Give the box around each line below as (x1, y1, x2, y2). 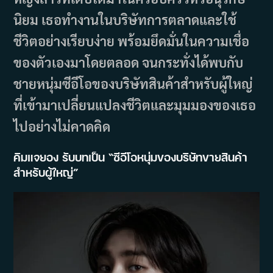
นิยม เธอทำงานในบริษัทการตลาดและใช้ (13, 11, 237, 29)
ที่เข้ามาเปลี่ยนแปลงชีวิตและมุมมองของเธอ (13, 96, 257, 114)
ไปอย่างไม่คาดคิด (13, 118, 111, 135)
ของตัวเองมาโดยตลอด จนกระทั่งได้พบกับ (13, 54, 244, 71)
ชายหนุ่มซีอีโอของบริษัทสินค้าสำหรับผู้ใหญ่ (13, 75, 253, 93)
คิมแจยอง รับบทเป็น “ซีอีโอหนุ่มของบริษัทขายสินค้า (13, 149, 248, 165)
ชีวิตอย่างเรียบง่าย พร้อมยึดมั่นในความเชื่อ (13, 32, 250, 50)
